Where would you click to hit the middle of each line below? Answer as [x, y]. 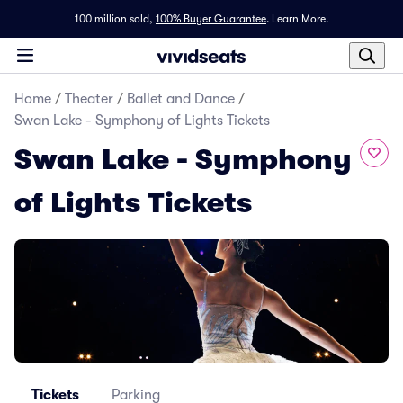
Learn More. [300, 19]
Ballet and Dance [181, 99]
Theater [89, 99]
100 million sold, [114, 19]
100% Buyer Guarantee [211, 19]
